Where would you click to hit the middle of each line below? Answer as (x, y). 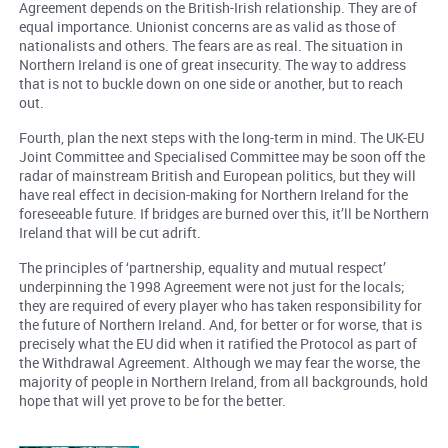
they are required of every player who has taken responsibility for (220, 306)
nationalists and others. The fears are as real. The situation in (210, 46)
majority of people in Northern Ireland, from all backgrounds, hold (223, 382)
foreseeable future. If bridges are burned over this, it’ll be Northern (223, 214)
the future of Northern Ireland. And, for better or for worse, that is (220, 325)
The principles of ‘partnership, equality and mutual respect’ (202, 268)
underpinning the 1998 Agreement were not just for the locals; (211, 287)
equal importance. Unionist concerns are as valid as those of (207, 27)
